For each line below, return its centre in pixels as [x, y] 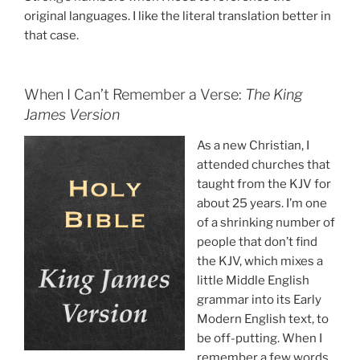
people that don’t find [257, 241]
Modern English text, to [263, 319]
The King [274, 95]
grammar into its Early [259, 299]
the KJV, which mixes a [260, 261]
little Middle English [253, 280]
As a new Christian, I [253, 145]
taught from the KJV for [264, 184]
